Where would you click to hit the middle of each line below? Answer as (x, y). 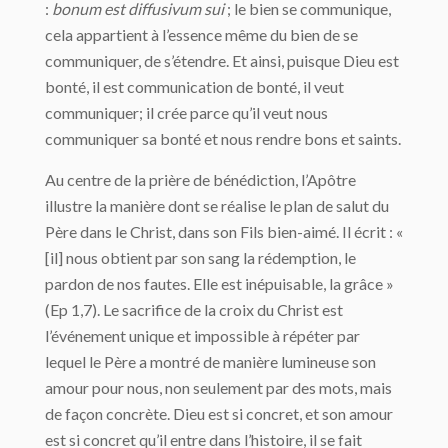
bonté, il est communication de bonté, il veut (194, 86)
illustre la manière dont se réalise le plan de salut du (217, 205)
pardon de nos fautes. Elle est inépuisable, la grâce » (219, 283)
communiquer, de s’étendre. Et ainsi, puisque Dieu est (222, 60)
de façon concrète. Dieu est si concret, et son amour (219, 413)
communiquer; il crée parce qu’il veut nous (186, 112)
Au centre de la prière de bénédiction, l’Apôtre (200, 179)
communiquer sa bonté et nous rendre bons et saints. (223, 138)
